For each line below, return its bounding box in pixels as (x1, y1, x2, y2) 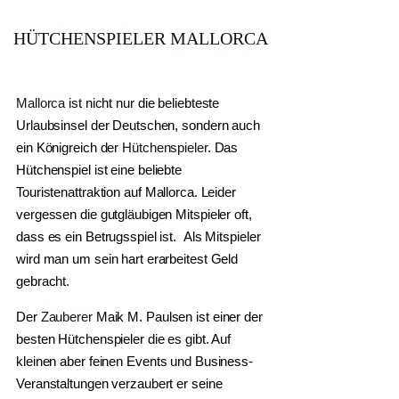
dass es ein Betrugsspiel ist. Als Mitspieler (16, 229, 261, 244)
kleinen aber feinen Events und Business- (16, 354, 253, 369)
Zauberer (40, 309, 93, 324)
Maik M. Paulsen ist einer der (92, 309, 263, 324)
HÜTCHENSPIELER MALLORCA (13, 28, 268, 48)
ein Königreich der (16, 140, 123, 155)
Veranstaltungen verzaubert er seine (16, 376, 223, 391)
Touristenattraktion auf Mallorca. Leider (16, 184, 236, 199)
